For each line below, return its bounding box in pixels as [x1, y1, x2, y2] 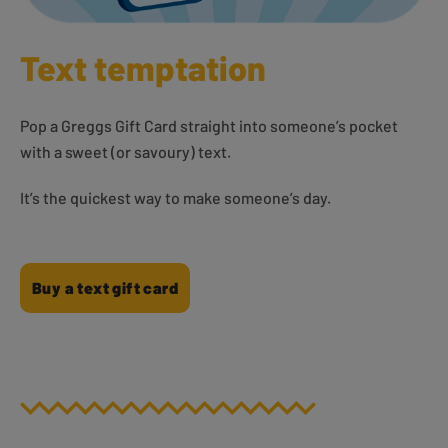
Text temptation [20, 46, 266, 88]
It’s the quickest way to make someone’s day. [20, 187, 331, 207]
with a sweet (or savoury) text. [20, 141, 231, 161]
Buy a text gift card [32, 277, 178, 297]
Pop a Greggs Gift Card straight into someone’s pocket [20, 115, 398, 135]
